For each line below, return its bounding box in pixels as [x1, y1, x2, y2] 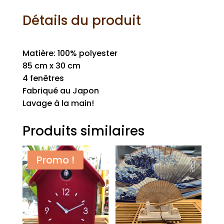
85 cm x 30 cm [22, 60, 80, 72]
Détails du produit [22, 11, 141, 30]
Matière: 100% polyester [22, 47, 117, 59]
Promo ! [36, 153, 74, 167]
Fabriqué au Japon [22, 85, 99, 97]
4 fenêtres [22, 72, 64, 84]
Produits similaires [22, 122, 144, 140]
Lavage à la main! [22, 97, 94, 109]
